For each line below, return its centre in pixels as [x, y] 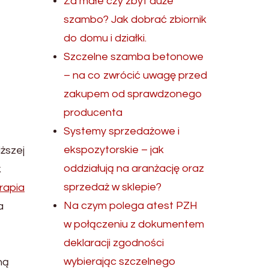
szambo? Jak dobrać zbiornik [135, 20]
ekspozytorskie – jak [114, 150]
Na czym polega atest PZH [131, 206]
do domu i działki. [105, 38]
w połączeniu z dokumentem [134, 224]
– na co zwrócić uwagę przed [136, 75]
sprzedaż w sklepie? [113, 187]
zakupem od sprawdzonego [133, 94]
